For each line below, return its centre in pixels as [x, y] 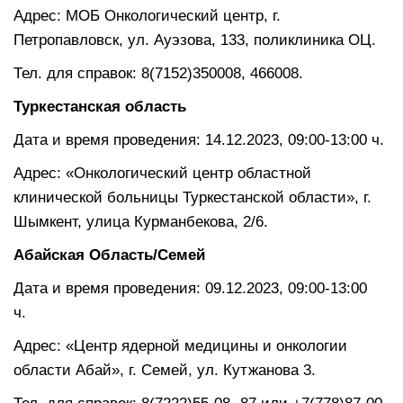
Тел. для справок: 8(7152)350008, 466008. [158, 73]
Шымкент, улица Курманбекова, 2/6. [141, 221]
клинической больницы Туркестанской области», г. [193, 197]
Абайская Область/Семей [109, 255]
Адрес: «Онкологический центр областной [162, 173]
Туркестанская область [100, 106]
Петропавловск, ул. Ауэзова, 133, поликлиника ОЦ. [195, 40]
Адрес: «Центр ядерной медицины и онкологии [180, 345]
